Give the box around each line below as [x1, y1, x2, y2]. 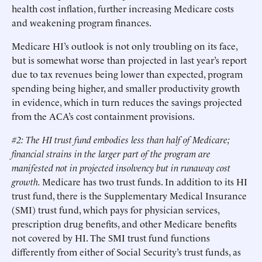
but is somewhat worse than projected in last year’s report [12, 53, 247, 67]
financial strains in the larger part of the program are [12, 147, 211, 160]
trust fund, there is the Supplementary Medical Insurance [12, 189, 247, 202]
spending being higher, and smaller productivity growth [12, 81, 240, 95]
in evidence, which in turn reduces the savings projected [12, 95, 242, 109]
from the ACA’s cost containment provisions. [12, 109, 195, 123]
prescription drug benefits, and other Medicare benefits [12, 217, 237, 230]
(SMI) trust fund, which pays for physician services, [12, 203, 219, 216]
